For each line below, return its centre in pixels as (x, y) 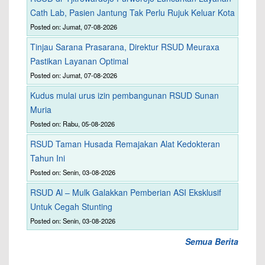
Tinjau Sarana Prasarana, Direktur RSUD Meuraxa (125, 47)
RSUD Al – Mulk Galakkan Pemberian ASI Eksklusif (126, 192)
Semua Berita (212, 241)
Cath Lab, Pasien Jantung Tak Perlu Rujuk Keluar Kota (132, 12)
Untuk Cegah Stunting (71, 206)
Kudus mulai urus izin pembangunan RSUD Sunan (125, 95)
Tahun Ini (48, 158)
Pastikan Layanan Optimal (79, 61)
